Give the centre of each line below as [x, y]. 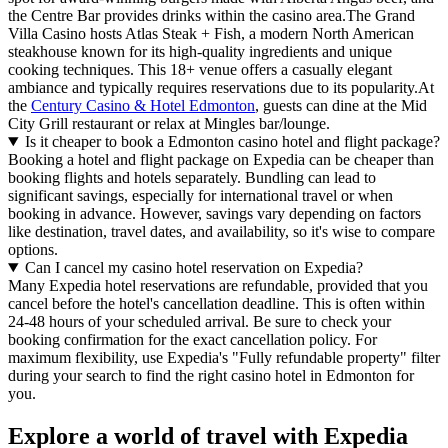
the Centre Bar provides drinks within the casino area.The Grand [211, 16]
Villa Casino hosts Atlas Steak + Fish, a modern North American [211, 34]
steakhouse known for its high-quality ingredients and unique [200, 52]
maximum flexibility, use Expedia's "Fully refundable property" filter [224, 358]
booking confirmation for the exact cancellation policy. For [192, 340]
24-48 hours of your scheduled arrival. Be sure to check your [199, 322]
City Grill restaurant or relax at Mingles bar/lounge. [169, 124]
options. [33, 250]
